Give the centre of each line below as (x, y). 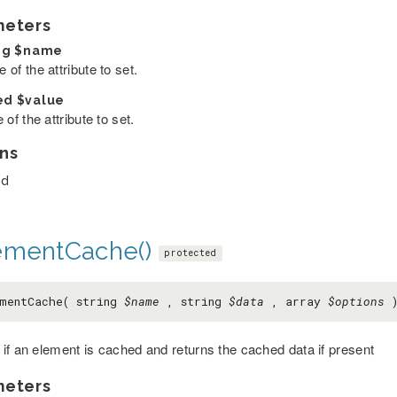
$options (356, 301)
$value (40, 100)
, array (296, 301)
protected (190, 253)
